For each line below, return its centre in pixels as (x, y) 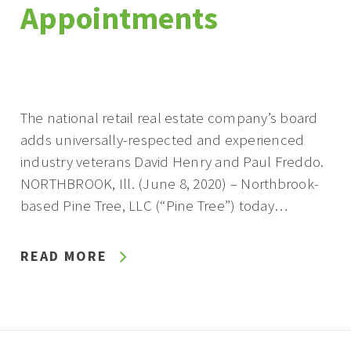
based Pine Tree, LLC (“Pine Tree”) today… (154, 206)
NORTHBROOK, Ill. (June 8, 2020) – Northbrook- (170, 184)
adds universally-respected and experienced (162, 140)
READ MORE (63, 256)
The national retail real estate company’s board (169, 118)
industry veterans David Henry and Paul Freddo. (172, 162)
